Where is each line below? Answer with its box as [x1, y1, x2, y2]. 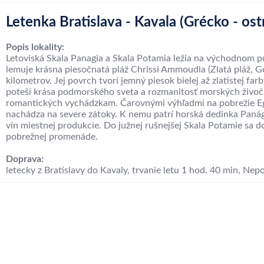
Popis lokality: [6, 42, 64, 52]
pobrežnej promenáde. [6, 132, 98, 141]
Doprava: [6, 154, 44, 164]
